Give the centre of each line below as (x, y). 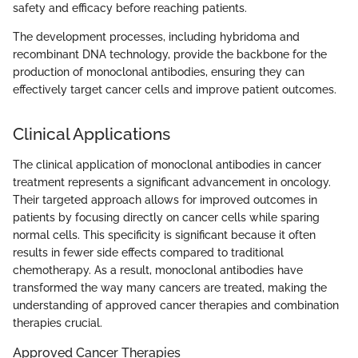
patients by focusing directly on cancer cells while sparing (166, 217)
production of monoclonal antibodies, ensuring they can (159, 72)
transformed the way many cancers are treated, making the (170, 287)
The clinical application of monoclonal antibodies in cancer (167, 164)
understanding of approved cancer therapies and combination (176, 305)
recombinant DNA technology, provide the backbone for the (170, 55)
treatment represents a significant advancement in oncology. (172, 182)
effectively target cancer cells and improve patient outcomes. (175, 90)
